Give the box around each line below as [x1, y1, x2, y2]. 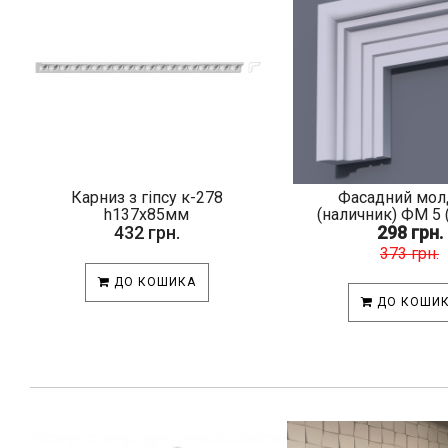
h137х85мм [104, 205, 189, 224]
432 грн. [113, 222, 180, 243]
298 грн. [376, 222, 443, 243]
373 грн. [380, 244, 439, 263]
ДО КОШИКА [109, 275, 196, 289]
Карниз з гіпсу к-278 [70, 188, 223, 207]
